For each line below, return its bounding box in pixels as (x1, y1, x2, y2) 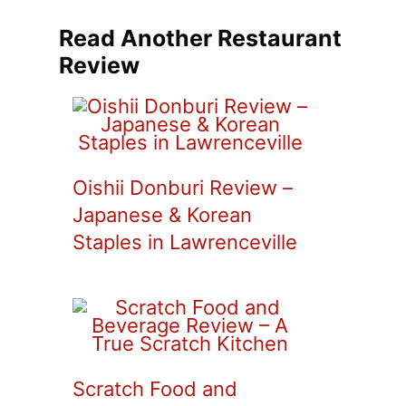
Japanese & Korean (72, 203, 252, 227)
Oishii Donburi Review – (72, 176, 293, 200)
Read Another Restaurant (59, 24, 342, 53)
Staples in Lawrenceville (72, 230, 297, 255)
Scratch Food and (72, 377, 237, 401)
